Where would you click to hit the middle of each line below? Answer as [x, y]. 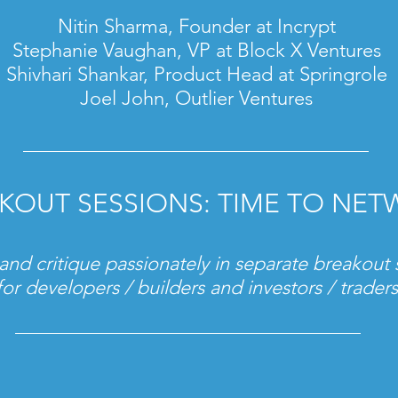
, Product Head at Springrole [265, 74]
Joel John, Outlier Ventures [196, 98]
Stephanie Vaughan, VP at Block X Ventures [196, 50]
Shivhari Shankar [74, 74]
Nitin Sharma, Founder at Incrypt [196, 26]
